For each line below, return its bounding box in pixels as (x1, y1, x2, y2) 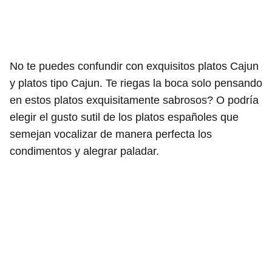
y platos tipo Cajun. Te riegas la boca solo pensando (10, 76, 262, 89)
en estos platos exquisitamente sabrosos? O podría (10, 93, 259, 106)
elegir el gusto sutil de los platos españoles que (10, 110, 239, 123)
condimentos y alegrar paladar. (10, 144, 159, 157)
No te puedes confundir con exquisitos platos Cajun (10, 59, 259, 72)
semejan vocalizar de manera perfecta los (10, 127, 212, 140)
